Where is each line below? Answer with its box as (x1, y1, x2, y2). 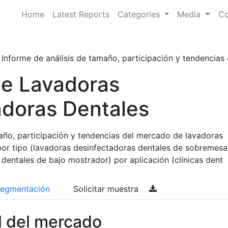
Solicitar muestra (73, 184, 141, 194)
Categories (117, 9, 162, 19)
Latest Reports (52, 9, 109, 19)
